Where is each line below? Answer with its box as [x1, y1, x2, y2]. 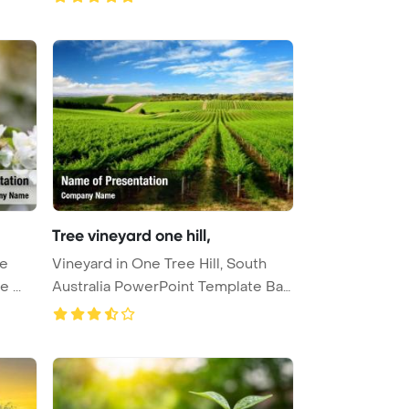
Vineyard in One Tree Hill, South [52, 254, 267, 273]
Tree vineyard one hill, [52, 225, 211, 246]
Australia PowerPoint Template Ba [52, 277, 283, 296]
